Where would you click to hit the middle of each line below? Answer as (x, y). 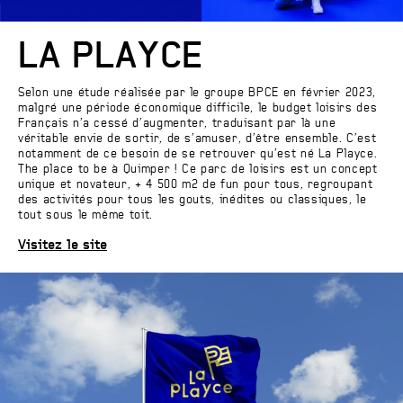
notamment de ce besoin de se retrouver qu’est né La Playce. (198, 155)
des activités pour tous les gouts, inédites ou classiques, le (193, 201)
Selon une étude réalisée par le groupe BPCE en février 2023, (197, 94)
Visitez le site (63, 246)
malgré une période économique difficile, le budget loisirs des (198, 109)
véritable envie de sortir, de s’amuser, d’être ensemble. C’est (197, 139)
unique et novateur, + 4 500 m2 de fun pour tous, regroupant (196, 185)
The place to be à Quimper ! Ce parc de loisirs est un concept (198, 170)
